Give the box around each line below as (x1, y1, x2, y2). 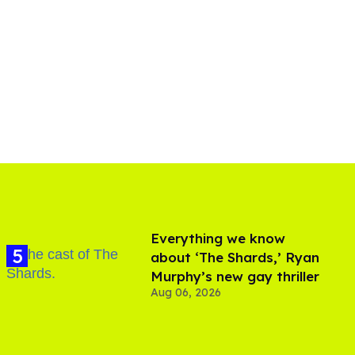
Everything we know (151, 229, 285, 246)
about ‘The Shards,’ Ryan (151, 248, 319, 265)
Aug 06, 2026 (151, 284, 221, 300)
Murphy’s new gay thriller (151, 267, 319, 284)
